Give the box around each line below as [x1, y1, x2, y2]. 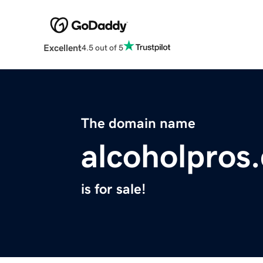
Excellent [43, 43, 82, 53]
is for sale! [81, 182, 146, 197]
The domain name [81, 116, 195, 131]
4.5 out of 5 [81, 43, 123, 52]
